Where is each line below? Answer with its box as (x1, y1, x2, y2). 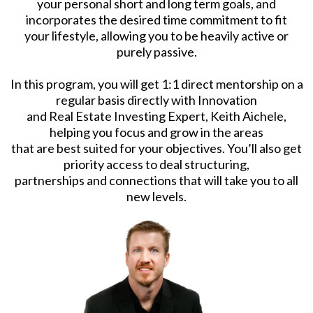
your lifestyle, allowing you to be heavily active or (24, 27, 289, 43)
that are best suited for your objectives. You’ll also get (11, 140, 302, 156)
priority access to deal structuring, (64, 156, 249, 172)
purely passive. (116, 43, 197, 59)
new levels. (126, 188, 187, 204)
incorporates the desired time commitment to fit (26, 11, 287, 27)
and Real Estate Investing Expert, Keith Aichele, (27, 108, 286, 124)
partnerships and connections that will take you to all (15, 172, 298, 188)
